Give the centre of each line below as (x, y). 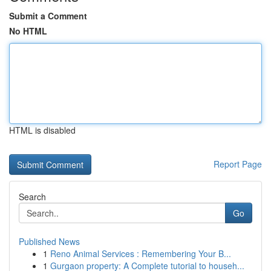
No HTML (28, 31)
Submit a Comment (48, 16)
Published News (49, 241)
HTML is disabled (42, 130)
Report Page (238, 164)
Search (32, 197)
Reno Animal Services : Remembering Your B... (141, 253)
